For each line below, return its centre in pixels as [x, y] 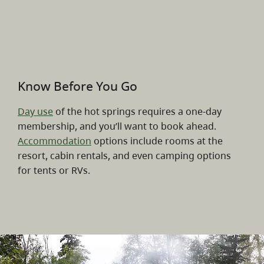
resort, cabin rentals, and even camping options [124, 155]
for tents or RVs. [54, 170]
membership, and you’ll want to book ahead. [117, 126]
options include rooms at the [157, 141]
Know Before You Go [77, 86]
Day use [35, 111]
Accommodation [55, 141]
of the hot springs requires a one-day [137, 111]
